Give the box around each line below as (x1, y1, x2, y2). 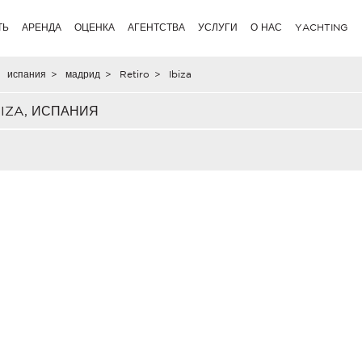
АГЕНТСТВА (128, 22, 186, 32)
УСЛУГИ (198, 22, 238, 32)
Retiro (119, 69, 149, 79)
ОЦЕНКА (74, 22, 116, 32)
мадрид (65, 69, 103, 79)
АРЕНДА (22, 22, 62, 32)
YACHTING (295, 22, 348, 32)
